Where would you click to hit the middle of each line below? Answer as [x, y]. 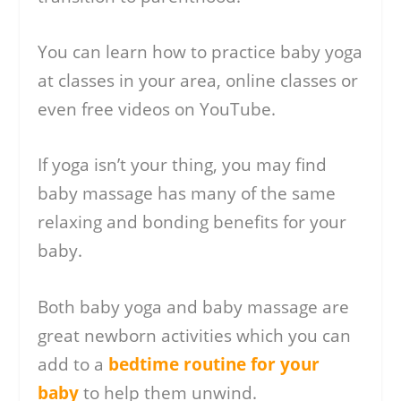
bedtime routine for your [214, 364]
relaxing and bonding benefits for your [192, 222]
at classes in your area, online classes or [198, 80]
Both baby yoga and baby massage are [194, 307]
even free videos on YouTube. [157, 109]
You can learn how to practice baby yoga [200, 51]
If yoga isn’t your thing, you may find [183, 165]
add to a [73, 364]
